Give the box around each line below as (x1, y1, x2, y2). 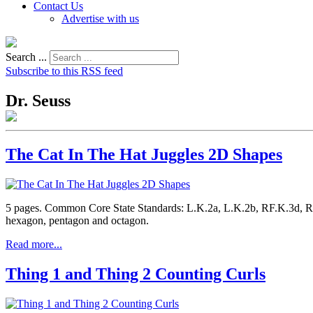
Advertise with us (61, 13, 139, 24)
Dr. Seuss (6, 91, 71, 110)
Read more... (6, 238, 62, 250)
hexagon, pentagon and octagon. (6, 214, 149, 226)
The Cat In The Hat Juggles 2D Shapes (6, 145, 282, 163)
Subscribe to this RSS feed (6, 65, 123, 77)
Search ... (6, 51, 47, 63)
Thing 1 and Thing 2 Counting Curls (6, 264, 265, 283)
